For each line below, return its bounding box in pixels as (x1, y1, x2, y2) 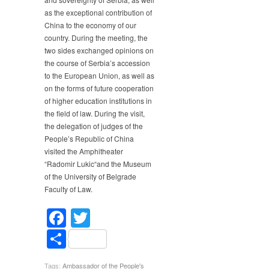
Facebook (66, 204, 151, 232)
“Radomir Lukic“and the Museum (44, 159, 151, 169)
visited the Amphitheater (44, 146, 123, 157)
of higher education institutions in (44, 95, 152, 106)
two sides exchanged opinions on (44, 45, 154, 56)
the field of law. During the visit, (44, 108, 145, 119)
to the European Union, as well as (44, 70, 154, 81)
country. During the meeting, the (44, 32, 148, 43)
